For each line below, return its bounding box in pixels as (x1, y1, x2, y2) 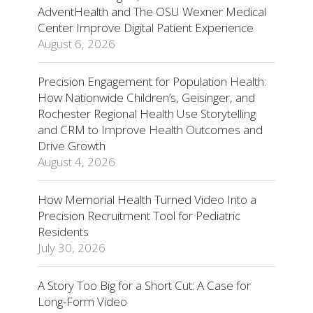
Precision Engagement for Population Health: (38, 73, 266, 90)
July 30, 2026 (38, 240, 105, 256)
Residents (38, 224, 89, 240)
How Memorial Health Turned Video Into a (38, 191, 256, 208)
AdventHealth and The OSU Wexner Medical (38, 3, 266, 20)
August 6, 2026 (38, 36, 115, 52)
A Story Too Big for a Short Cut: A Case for (38, 277, 251, 294)
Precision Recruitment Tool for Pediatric (38, 208, 240, 224)
